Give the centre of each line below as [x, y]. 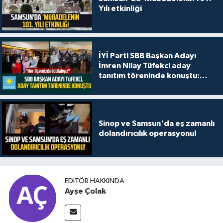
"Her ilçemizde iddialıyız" [147, 86]
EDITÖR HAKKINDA [95, 181]
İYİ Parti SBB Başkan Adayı [147, 56]
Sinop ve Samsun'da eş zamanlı [156, 123]
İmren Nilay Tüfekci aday [144, 66]
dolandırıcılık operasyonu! [147, 133]
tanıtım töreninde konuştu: [149, 76]
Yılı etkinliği [120, 9]
